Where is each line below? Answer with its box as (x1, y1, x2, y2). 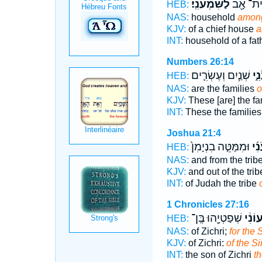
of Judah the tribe (182, 178, 259, 188)
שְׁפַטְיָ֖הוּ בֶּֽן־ (191, 212, 242, 225)
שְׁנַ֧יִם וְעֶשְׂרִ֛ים (191, 69, 250, 82)
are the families (188, 84, 257, 94)
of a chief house (185, 24, 256, 34)
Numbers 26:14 (166, 57, 234, 67)
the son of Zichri (182, 250, 254, 260)
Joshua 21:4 (166, 128, 221, 138)
